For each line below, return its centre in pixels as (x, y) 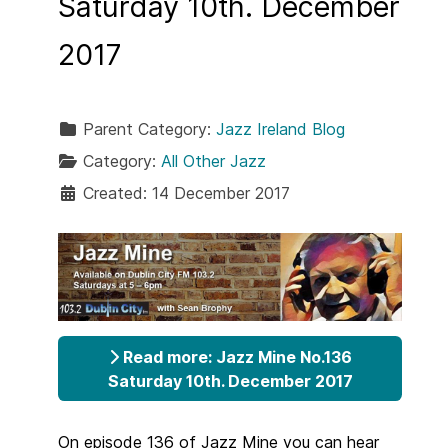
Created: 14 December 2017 (186, 192)
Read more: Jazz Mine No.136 (235, 356)
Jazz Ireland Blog (280, 128)
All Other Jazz (213, 160)
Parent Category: (147, 128)
